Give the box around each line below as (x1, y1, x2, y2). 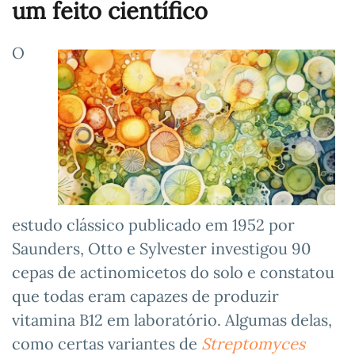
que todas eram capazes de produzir (12, 285, 279, 306)
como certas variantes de (12, 333, 201, 353)
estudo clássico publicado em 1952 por (12, 214, 295, 235)
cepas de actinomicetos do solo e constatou (12, 261, 334, 282)
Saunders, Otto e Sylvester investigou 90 (12, 238, 311, 258)
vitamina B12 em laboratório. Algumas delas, (12, 309, 332, 330)
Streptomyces (201, 333, 305, 353)
